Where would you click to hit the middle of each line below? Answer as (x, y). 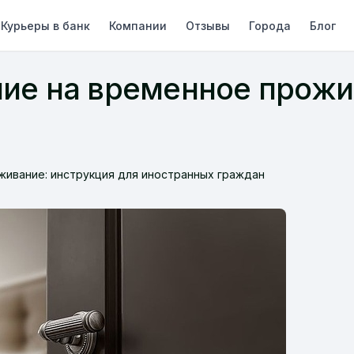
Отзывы (208, 25)
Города (270, 25)
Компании (138, 25)
